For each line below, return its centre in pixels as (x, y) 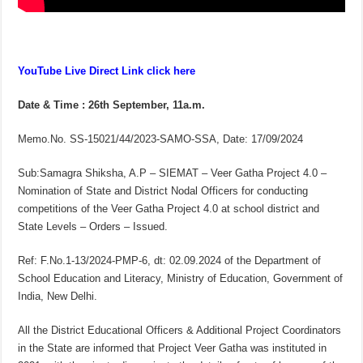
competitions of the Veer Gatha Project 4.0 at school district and (169, 209)
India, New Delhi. (58, 297)
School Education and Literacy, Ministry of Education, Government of (181, 279)
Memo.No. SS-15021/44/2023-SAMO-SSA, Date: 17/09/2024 (161, 139)
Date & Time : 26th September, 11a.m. (112, 105)
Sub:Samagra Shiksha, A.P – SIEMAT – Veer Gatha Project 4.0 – (173, 173)
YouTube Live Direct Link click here (107, 71)
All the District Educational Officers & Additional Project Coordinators (180, 331)
